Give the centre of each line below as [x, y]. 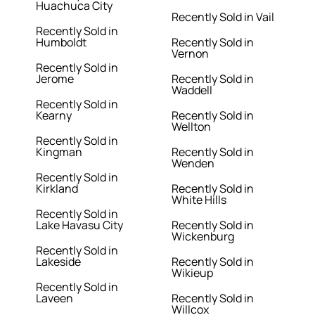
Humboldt [62, 43]
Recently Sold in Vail [223, 17]
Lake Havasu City [80, 225]
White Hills [199, 200]
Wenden [193, 163]
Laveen [55, 298]
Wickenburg [203, 237]
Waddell [192, 90]
